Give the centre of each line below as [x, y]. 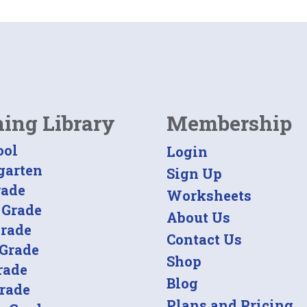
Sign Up [194, 174]
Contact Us [204, 240]
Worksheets [209, 196]
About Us [198, 218]
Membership [229, 123]
